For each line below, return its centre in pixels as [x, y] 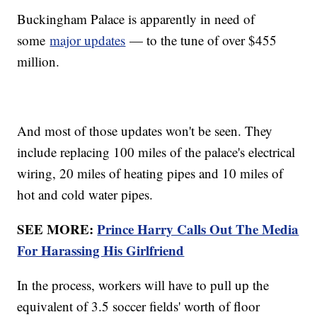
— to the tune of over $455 [201, 40]
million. [39, 62]
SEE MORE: [57, 229]
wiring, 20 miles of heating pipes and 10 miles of [150, 173]
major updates [88, 40]
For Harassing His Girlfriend [101, 250]
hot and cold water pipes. [85, 195]
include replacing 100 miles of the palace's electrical [156, 152]
